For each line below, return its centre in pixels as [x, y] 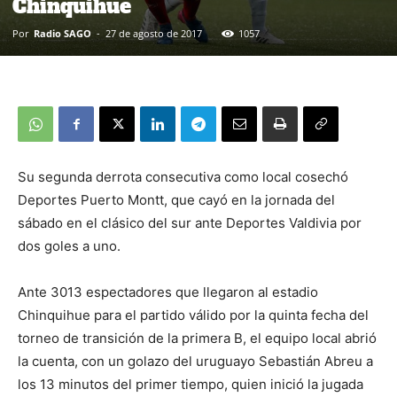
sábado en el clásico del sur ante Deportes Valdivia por [190, 222]
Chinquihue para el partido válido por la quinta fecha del [193, 315]
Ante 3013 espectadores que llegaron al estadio [168, 292]
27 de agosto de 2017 [154, 33]
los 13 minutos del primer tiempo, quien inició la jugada [191, 384]
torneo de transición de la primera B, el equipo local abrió [197, 338]
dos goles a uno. [69, 245]
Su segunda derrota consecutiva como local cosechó [183, 176]
